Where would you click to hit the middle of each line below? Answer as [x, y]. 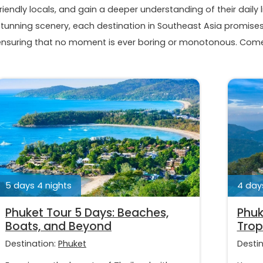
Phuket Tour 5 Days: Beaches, [87, 213]
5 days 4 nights [38, 185]
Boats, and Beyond [58, 226]
